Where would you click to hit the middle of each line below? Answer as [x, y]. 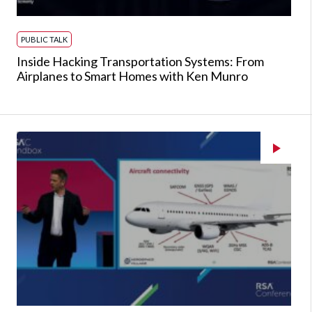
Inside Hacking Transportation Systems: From [140, 61]
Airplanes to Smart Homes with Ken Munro [132, 76]
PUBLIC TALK [44, 39]
